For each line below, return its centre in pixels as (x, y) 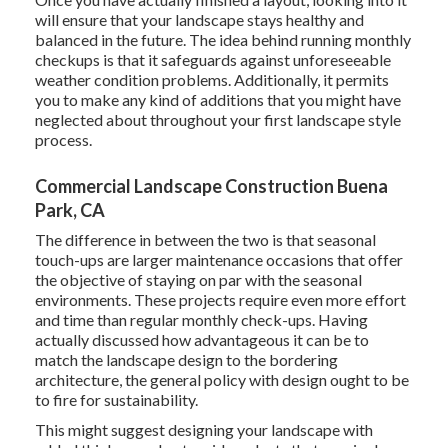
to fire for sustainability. (116, 400)
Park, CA (69, 210)
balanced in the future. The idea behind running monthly (222, 40)
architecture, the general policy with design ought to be (221, 380)
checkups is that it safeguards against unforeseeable (212, 60)
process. (63, 140)
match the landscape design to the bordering (186, 360)
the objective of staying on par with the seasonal (198, 280)
